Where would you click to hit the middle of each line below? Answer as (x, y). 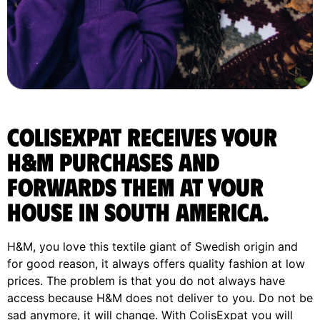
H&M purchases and (113, 161)
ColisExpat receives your (142, 136)
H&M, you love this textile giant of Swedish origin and (152, 246)
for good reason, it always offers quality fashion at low (156, 263)
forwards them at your (135, 186)
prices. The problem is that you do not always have (146, 280)
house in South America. (138, 211)
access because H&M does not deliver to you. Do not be (160, 297)
